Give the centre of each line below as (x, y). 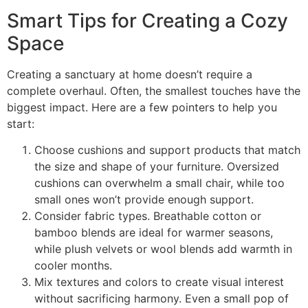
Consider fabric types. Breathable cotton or (148, 216)
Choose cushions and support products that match (167, 150)
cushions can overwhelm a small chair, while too (159, 183)
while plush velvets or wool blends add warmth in (163, 249)
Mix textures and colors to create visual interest (159, 282)
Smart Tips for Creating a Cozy (147, 20)
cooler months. (73, 265)
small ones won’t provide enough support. (144, 199)
